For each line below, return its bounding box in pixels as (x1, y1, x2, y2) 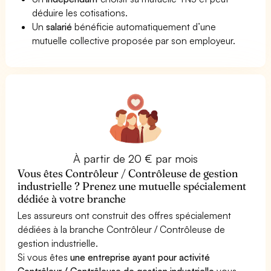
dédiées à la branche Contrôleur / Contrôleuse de (18, 223, 226, 235)
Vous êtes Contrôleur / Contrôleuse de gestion (18, 166, 238, 180)
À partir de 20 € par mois (73, 151, 198, 165)
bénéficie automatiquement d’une (72, 20, 217, 33)
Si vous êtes (18, 250, 71, 263)
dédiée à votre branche (18, 191, 126, 206)
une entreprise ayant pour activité (70, 250, 211, 263)
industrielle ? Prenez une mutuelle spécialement (18, 178, 247, 193)
